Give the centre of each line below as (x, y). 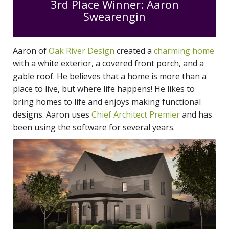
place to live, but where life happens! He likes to (104, 89)
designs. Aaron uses (52, 114)
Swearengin (114, 17)
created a (135, 50)
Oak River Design (83, 50)
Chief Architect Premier (136, 114)
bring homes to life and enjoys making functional (107, 101)
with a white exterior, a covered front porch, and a (108, 63)
